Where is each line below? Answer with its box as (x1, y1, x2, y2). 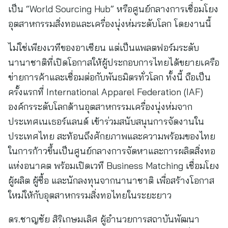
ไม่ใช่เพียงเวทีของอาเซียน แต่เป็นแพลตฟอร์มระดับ (8, 42, 199, 53)
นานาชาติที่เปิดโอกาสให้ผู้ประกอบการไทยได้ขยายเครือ (8, 56, 219, 68)
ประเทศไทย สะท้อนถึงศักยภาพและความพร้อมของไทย (8, 130, 215, 142)
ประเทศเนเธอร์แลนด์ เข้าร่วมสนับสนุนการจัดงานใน (8, 116, 204, 127)
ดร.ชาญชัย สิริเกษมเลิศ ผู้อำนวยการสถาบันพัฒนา (8, 213, 199, 225)
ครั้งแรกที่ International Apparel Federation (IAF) (8, 86, 203, 98)
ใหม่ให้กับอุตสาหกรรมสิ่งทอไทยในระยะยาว (8, 189, 172, 201)
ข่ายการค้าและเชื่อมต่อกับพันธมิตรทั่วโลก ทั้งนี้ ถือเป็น (8, 71, 211, 83)
